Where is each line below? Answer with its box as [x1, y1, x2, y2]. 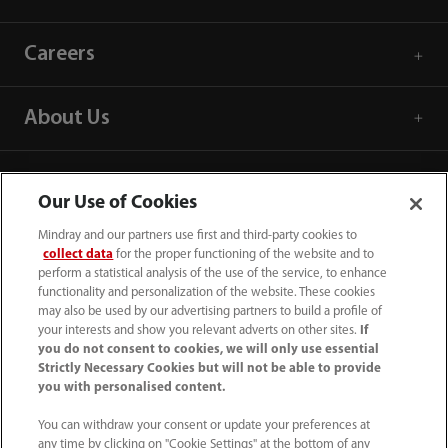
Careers [23, 43, 95, 65]
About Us [23, 107, 110, 129]
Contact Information [23, 171, 217, 193]
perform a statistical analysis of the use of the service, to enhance [38, 267, 388, 280]
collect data [43, 248, 114, 261]
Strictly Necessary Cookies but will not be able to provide [38, 362, 382, 375]
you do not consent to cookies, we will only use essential [38, 343, 380, 356]
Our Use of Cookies [38, 194, 198, 213]
